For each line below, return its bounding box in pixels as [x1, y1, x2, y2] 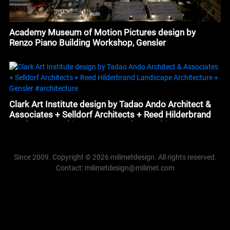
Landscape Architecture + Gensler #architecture [9, 119, 195, 130]
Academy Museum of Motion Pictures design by [9, 27, 196, 37]
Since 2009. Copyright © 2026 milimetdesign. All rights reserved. [13, 153, 217, 162]
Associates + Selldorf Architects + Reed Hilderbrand [9, 109, 211, 120]
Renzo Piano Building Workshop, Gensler [9, 37, 166, 48]
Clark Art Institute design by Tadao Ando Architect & [9, 99, 211, 109]
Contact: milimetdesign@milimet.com [55, 164, 175, 172]
